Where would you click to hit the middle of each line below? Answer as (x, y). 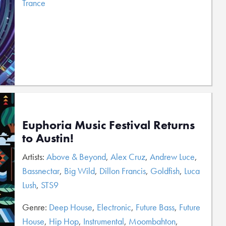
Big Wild (79, 171)
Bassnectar (41, 171)
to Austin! (48, 138)
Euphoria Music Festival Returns (108, 125)
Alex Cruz (128, 157)
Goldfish (165, 171)
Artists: (34, 157)
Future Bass (155, 207)
